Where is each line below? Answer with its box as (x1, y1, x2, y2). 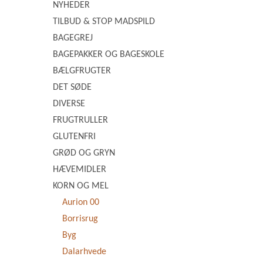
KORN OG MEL (53, 181, 109, 191)
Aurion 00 (62, 198, 99, 207)
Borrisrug (62, 214, 98, 224)
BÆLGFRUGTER (53, 66, 111, 76)
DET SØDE (53, 83, 92, 92)
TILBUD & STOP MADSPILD (53, 17, 155, 26)
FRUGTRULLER (53, 116, 108, 125)
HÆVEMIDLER (53, 165, 106, 174)
